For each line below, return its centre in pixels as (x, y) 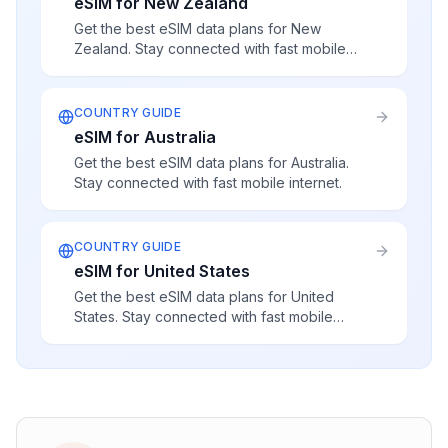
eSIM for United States (162, 271)
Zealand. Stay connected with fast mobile (210, 48)
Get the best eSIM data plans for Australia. (211, 162)
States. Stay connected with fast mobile (203, 316)
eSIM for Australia (145, 137)
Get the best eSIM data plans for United (204, 296)
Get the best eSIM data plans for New (197, 28)
